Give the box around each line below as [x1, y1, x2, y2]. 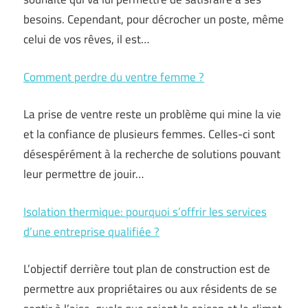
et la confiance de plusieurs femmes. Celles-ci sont [23, 125, 275, 143]
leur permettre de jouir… [23, 165, 144, 183]
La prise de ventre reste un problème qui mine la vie [23, 105, 281, 123]
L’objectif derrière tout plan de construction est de [23, 260, 270, 278]
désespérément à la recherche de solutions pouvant [23, 145, 280, 163]
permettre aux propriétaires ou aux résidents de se [23, 280, 277, 298]
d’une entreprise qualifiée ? [23, 222, 159, 241]
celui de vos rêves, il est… [23, 30, 149, 48]
